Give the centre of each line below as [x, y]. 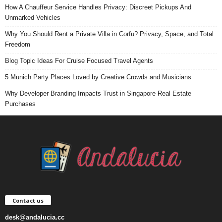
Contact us [28, 200]
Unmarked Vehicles [33, 17]
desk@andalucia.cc [35, 217]
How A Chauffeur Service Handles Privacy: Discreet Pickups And [98, 7]
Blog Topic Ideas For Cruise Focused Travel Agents [79, 60]
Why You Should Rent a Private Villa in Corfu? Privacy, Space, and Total [109, 34]
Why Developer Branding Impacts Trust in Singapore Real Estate [98, 93]
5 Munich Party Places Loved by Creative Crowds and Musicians [98, 77]
